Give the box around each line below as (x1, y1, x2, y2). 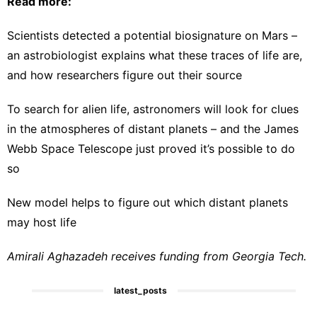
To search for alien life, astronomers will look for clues (7, 101, 299, 116)
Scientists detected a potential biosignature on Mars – (7, 28, 297, 42)
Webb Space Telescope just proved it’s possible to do (7, 141, 295, 156)
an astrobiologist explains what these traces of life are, (7, 47, 302, 62)
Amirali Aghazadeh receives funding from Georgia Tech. (7, 248, 306, 263)
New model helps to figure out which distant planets (7, 195, 288, 209)
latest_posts (114, 284, 168, 296)
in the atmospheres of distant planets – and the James (7, 121, 299, 136)
